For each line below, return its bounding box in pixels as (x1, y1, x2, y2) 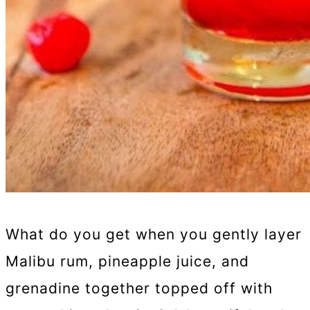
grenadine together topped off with (6, 280, 273, 298)
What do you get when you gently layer (6, 226, 302, 244)
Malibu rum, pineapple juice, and (6, 253, 249, 271)
